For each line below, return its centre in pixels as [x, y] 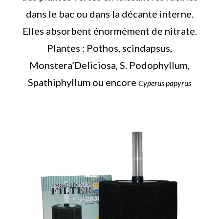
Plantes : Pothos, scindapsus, [109, 48]
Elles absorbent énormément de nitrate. [109, 31]
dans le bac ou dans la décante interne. [109, 13]
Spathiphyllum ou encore [83, 82]
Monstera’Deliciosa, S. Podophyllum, [109, 65]
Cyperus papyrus [165, 83]
